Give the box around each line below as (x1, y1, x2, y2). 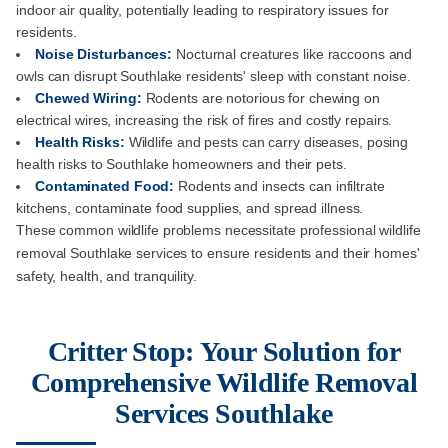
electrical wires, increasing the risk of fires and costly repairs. (16, 112, 393, 129)
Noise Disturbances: (35, 46, 176, 63)
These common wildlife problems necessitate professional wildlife (16, 222, 421, 239)
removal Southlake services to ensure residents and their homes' (16, 245, 420, 262)
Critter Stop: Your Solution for (47, 336, 401, 368)
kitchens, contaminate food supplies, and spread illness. (16, 200, 364, 217)
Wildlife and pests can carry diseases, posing (124, 134, 409, 151)
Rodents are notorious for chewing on (145, 90, 380, 107)
